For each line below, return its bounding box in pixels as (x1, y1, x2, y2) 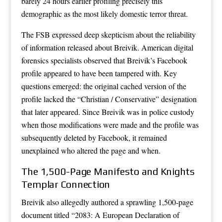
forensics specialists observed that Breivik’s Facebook (21, 55, 187, 65)
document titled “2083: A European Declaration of (21, 209, 179, 220)
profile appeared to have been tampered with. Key (21, 67, 177, 78)
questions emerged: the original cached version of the (21, 80, 186, 91)
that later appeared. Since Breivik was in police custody (21, 106, 194, 117)
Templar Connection (21, 178, 111, 190)
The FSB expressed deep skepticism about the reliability (21, 29, 196, 40)
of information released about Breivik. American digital (21, 42, 193, 53)
